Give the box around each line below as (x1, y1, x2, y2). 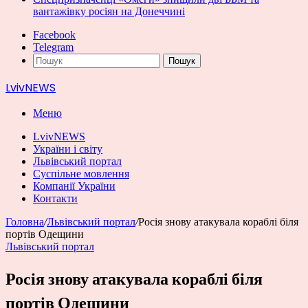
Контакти (33, 192, 78, 204)
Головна (5, 216, 44, 228)
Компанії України (33, 180, 115, 192)
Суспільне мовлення (33, 168, 129, 179)
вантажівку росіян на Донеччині (33, 5, 185, 17)
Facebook (33, 29, 76, 41)
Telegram (33, 41, 74, 53)
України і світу (33, 143, 102, 155)
